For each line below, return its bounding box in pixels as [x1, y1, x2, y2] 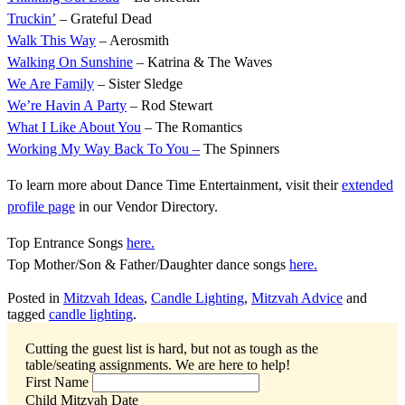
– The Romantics [141, 119, 242, 136]
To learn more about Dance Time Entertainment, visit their [7, 177, 342, 193]
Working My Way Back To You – [7, 141, 200, 157]
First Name [25, 374, 89, 391]
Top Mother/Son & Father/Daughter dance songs [7, 257, 289, 273]
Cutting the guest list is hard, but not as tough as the [25, 341, 318, 357]
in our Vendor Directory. [75, 199, 218, 215]
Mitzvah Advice [251, 290, 343, 306]
